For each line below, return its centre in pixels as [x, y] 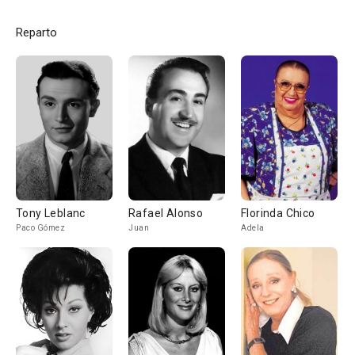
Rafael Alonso [166, 213]
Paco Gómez [40, 228]
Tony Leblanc [51, 213]
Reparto [36, 32]
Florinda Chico [278, 213]
